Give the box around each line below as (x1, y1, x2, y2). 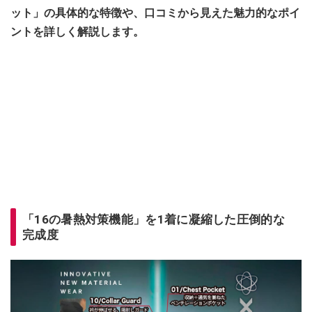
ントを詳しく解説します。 (10, 24, 144, 38)
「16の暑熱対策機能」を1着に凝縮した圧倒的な (22, 212, 285, 226)
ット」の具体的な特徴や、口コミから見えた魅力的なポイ (10, 6, 300, 19)
